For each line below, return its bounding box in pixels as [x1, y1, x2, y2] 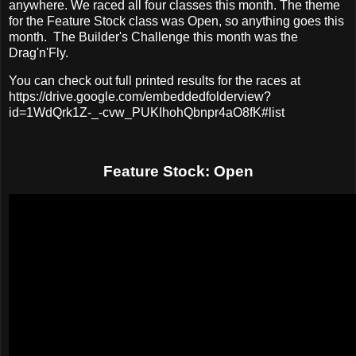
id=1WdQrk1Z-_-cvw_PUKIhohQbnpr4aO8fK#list [9, 106, 284, 120]
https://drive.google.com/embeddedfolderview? [9, 90, 271, 104]
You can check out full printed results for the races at [9, 74, 300, 88]
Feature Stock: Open [103, 163, 253, 180]
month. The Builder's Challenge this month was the [9, 29, 298, 44]
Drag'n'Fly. [9, 45, 72, 60]
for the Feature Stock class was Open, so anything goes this [9, 14, 344, 28]
